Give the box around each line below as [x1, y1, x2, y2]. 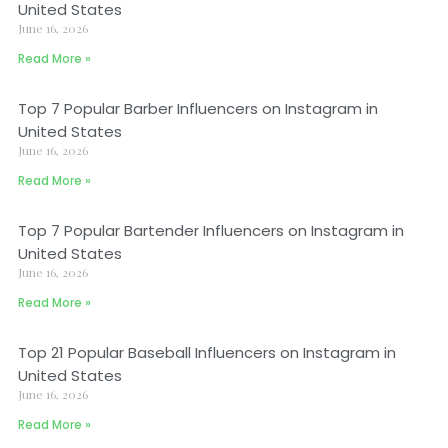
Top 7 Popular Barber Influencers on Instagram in [18, 98, 378, 119]
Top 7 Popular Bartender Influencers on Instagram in [18, 220, 404, 241]
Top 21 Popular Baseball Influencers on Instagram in [18, 342, 396, 363]
